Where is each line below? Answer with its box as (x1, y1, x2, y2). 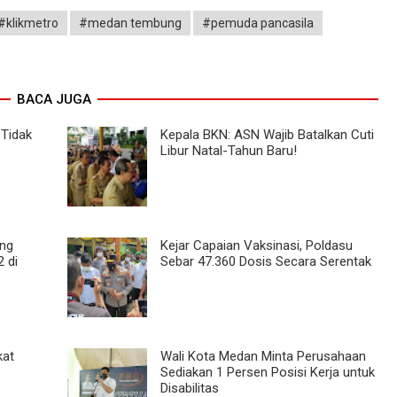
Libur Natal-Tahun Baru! (160, 142, 297, 159)
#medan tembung (79, 15, 182, 30)
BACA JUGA (16, 90, 91, 107)
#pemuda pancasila (202, 15, 314, 30)
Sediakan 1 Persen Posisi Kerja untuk (160, 363, 375, 380)
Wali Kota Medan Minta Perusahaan (160, 347, 366, 364)
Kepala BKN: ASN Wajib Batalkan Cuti (160, 126, 374, 143)
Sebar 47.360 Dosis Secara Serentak (160, 253, 371, 269)
